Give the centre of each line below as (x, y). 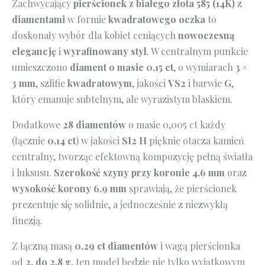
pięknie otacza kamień (195, 140)
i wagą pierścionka (199, 245)
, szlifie (51, 83)
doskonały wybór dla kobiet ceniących (95, 35)
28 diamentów (94, 124)
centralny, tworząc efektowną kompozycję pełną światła (132, 156)
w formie (87, 19)
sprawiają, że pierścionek (182, 188)
